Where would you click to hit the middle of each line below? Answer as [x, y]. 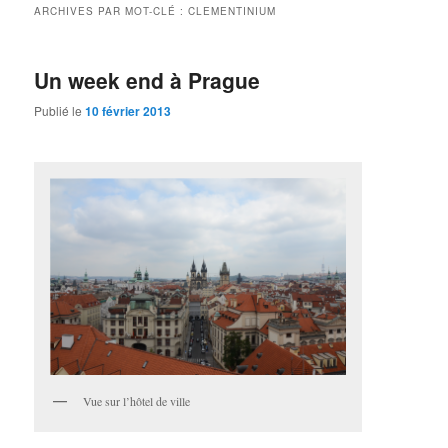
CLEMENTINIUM [232, 10]
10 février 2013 [128, 111]
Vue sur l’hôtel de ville [137, 400]
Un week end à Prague [147, 79]
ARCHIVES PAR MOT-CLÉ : [111, 10]
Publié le [60, 111]
